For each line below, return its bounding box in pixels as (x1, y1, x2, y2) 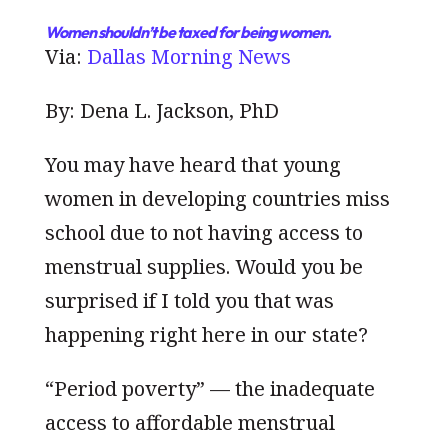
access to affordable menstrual (44, 408, 335, 436)
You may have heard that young (44, 150, 341, 178)
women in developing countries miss (44, 184, 390, 212)
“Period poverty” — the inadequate (44, 374, 375, 402)
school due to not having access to (44, 218, 363, 246)
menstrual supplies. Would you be (44, 252, 363, 280)
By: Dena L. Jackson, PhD (44, 96, 279, 124)
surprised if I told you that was (44, 286, 334, 314)
